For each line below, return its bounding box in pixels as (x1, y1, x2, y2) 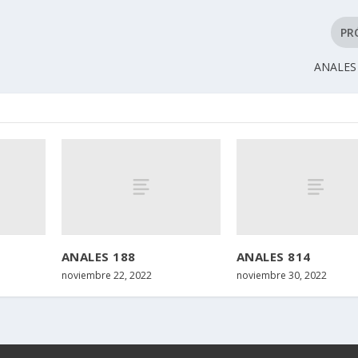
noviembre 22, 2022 (61, 268, 152, 282)
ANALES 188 (61, 248, 136, 265)
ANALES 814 (236, 248, 311, 265)
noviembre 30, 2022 (236, 268, 327, 282)
